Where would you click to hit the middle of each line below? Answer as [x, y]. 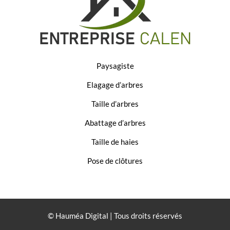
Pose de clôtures [115, 161]
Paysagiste [115, 66]
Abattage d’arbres [115, 123]
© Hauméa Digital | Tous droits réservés [115, 216]
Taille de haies [115, 142]
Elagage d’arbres [115, 85]
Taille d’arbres [115, 104]
